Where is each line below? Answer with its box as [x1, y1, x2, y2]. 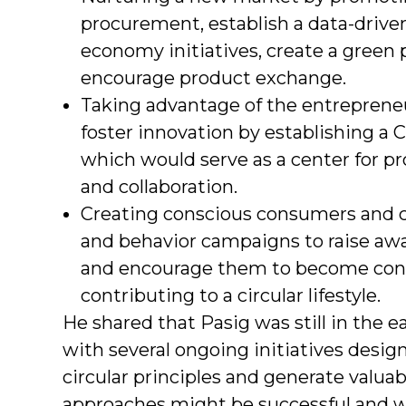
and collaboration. [81, 175, 237, 198]
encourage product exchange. [81, 66, 346, 89]
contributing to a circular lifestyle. [81, 284, 381, 306]
